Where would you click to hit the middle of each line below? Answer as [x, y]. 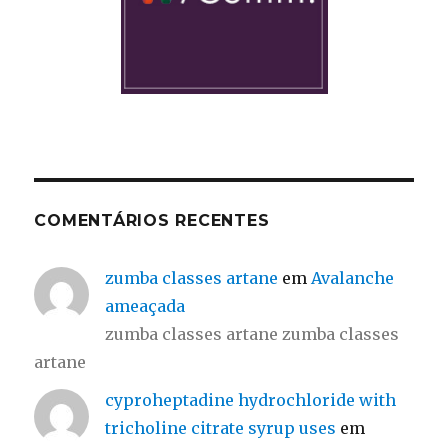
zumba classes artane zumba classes [252, 334]
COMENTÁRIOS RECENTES [152, 220]
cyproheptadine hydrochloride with [251, 400]
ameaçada [145, 306]
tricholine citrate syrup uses [221, 428]
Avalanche [353, 278]
